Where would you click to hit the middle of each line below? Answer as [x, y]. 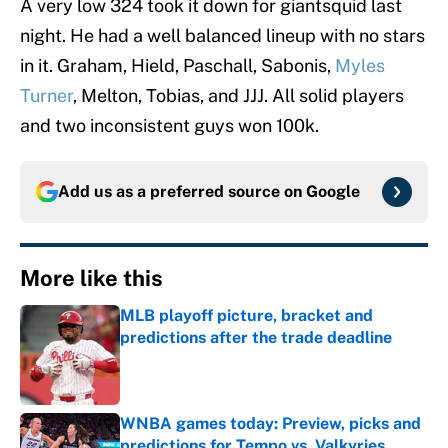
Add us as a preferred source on [182, 192]
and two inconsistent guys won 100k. [169, 126]
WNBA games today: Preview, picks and [270, 424]
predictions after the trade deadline [256, 338]
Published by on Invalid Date [208, 357]
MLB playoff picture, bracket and [246, 316]
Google [333, 192]
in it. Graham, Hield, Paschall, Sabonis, [177, 66]
